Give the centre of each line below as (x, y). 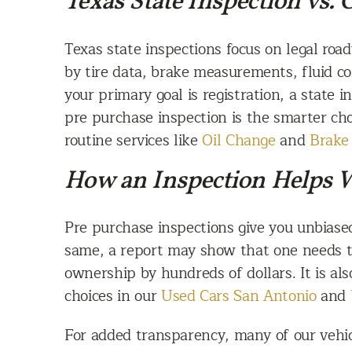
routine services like (134, 140)
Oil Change (239, 140)
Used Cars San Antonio (238, 296)
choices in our (113, 296)
